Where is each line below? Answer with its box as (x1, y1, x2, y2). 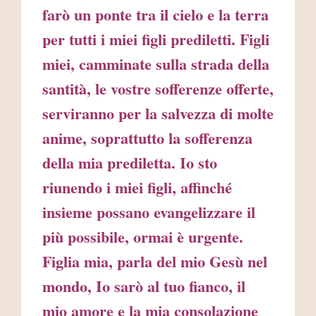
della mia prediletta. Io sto (42, 151, 217, 175)
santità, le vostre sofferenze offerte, (42, 77, 274, 101)
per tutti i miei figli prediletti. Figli (42, 28, 269, 51)
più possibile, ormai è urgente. (42, 225, 243, 249)
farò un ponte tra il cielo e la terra (42, 3, 269, 27)
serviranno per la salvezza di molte (42, 102, 274, 126)
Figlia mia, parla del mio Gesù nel (42, 250, 267, 274)
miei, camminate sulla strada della (42, 52, 269, 76)
